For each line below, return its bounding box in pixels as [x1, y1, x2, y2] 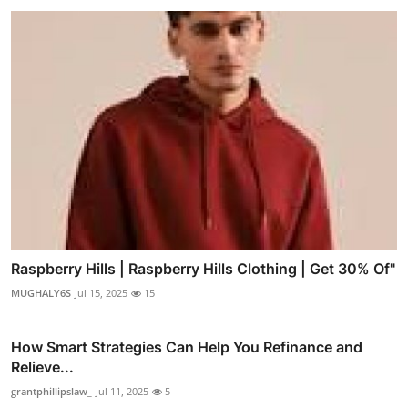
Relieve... [11, 358, 74, 377]
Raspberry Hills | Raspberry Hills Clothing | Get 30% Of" [11, 260, 395, 279]
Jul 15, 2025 [75, 286, 127, 301]
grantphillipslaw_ [11, 384, 92, 399]
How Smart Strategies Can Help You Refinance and [11, 338, 362, 357]
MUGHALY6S [11, 286, 71, 301]
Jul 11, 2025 [96, 384, 148, 399]
